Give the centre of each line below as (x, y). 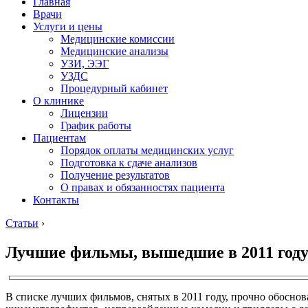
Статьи (22, 223)
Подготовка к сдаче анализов (129, 163)
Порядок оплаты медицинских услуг (147, 150)
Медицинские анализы (114, 51)
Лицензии (84, 113)
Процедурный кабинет (114, 88)
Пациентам (59, 138)
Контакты (56, 200)
